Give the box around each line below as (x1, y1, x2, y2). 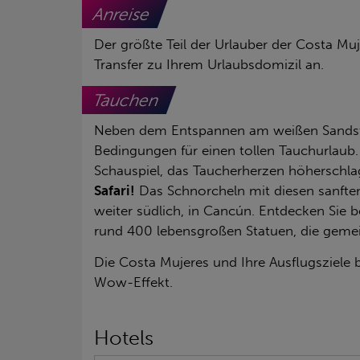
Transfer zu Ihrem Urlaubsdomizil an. (94, 55, 324, 72)
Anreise (90, 3, 154, 24)
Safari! (94, 182, 135, 198)
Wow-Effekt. (94, 273, 177, 290)
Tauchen (90, 89, 163, 110)
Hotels (94, 325, 153, 350)
